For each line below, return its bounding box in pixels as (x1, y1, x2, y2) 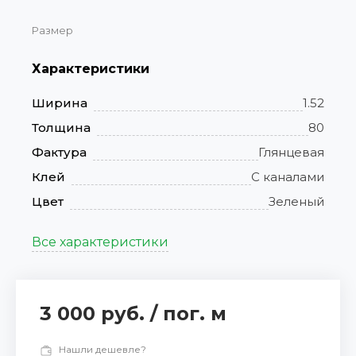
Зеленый (269, 193, 324, 209)
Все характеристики (32, 234, 168, 250)
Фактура (32, 144, 87, 160)
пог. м (163, 302, 226, 326)
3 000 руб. (40, 302, 150, 326)
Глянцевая (258, 144, 324, 160)
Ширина (32, 95, 87, 110)
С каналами (251, 168, 324, 184)
